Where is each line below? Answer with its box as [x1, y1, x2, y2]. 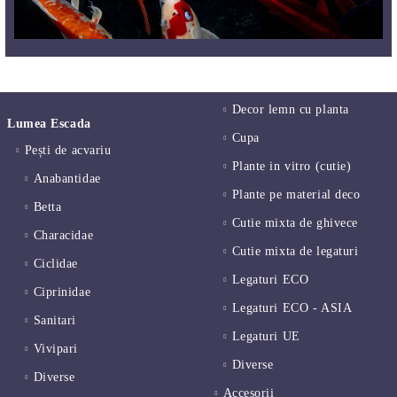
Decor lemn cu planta [231, 103, 349, 117]
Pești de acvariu [24, 144, 112, 158]
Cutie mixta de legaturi [231, 245, 359, 259]
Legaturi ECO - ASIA [231, 301, 353, 315]
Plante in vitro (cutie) [231, 160, 352, 174]
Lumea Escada [7, 117, 91, 131]
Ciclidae [33, 257, 79, 271]
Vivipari [33, 342, 79, 356]
